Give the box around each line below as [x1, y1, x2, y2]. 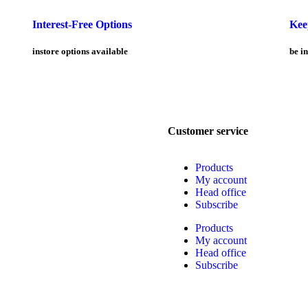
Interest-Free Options [32, 18, 133, 30]
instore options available [32, 45, 129, 56]
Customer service [168, 124, 248, 137]
